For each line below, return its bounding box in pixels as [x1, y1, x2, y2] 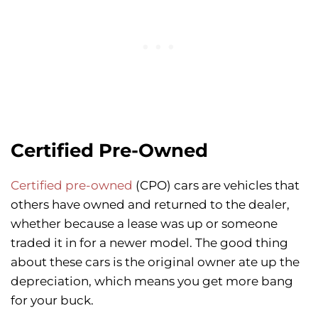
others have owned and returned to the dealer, [11, 197, 290, 212]
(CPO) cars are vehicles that [133, 178, 300, 193]
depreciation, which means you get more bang [11, 274, 293, 289]
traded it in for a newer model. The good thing [11, 236, 288, 251]
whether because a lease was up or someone [11, 216, 278, 231]
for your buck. [11, 293, 94, 308]
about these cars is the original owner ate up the [11, 255, 300, 270]
